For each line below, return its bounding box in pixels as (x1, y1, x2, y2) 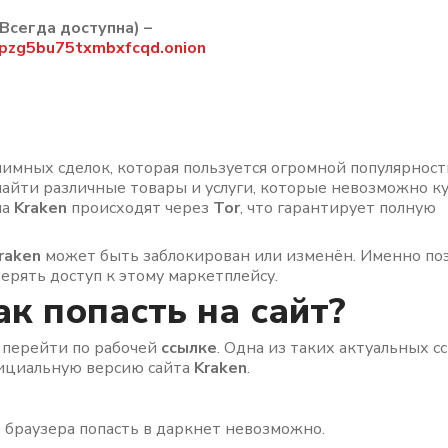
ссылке (161, 337, 217, 359)
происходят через (67, 197, 213, 219)
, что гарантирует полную (240, 197, 436, 219)
